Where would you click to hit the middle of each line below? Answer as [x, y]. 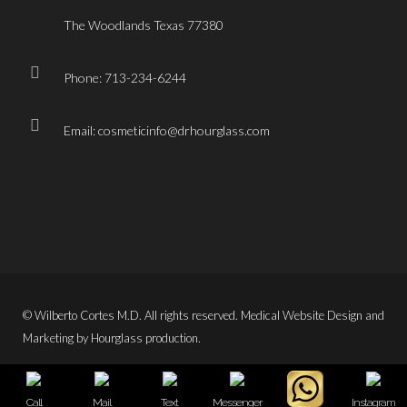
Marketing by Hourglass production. [112, 338]
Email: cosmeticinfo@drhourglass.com [167, 130]
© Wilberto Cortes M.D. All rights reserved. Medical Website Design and [203, 315]
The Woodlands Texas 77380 [144, 25]
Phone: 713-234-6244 [125, 77]
